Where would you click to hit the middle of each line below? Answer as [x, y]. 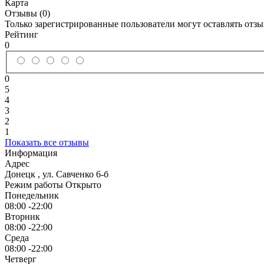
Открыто [83, 185]
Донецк [21, 174]
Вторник [22, 217]
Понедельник [32, 196]
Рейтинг [22, 34]
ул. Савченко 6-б [75, 174]
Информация [31, 153]
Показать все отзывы [47, 143]
